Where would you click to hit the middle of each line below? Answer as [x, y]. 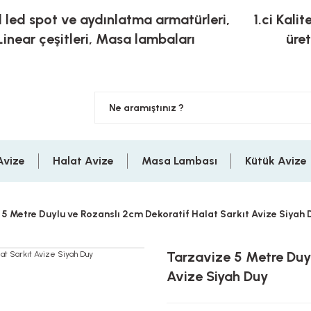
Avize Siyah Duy [217, 276]
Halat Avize [83, 161]
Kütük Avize [276, 161]
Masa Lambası [179, 161]
